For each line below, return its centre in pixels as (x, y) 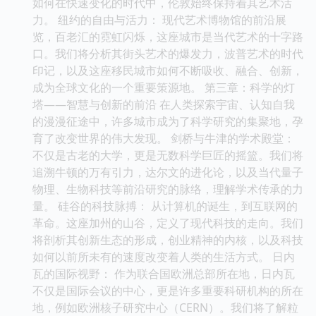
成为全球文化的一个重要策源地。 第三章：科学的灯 (164, 87)
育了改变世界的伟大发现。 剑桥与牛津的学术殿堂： (164, 138)
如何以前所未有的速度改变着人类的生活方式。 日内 (164, 256)
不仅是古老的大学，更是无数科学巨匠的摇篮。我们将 (168, 155)
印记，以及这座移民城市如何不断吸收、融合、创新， (168, 70)
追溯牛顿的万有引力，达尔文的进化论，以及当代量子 (168, 172)
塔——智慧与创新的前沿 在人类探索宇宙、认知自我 (164, 104)
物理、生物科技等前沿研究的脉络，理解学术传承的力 (168, 189)
